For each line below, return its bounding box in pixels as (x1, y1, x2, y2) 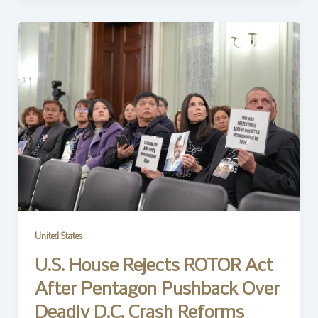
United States (34, 233, 82, 242)
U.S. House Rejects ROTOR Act (34, 258, 273, 275)
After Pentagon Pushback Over (34, 281, 280, 298)
